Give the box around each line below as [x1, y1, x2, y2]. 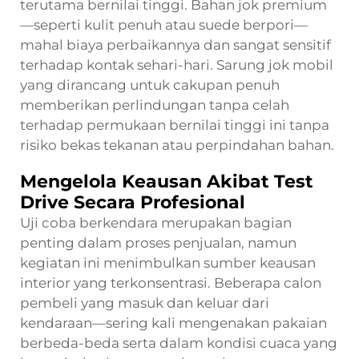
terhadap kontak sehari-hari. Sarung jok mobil [20, 56, 333, 73]
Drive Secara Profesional [20, 191, 245, 213]
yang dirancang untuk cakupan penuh [20, 76, 280, 93]
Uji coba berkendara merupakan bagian [20, 214, 292, 231]
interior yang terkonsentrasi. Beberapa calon [20, 274, 321, 291]
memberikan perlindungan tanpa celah [20, 96, 289, 113]
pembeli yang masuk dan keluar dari [20, 294, 269, 311]
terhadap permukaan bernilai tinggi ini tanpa [20, 116, 329, 133]
